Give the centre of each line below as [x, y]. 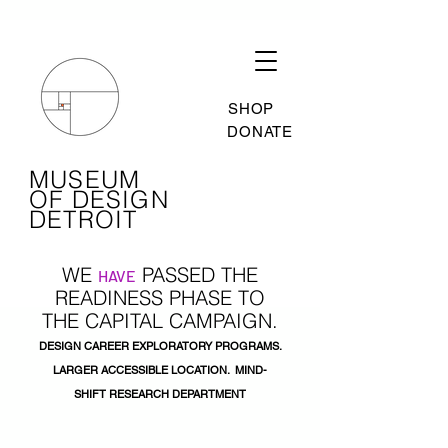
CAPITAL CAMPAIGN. [181, 320]
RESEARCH [139, 394]
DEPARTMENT [207, 394]
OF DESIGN [99, 199]
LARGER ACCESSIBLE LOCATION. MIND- [160, 370]
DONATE [260, 131]
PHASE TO [214, 297]
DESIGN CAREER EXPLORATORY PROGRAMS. [160, 346]
